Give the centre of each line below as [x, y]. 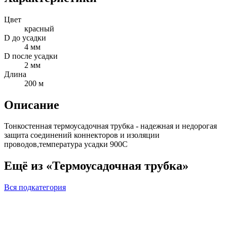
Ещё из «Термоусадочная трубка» [96, 166]
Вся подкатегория [35, 187]
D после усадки [31, 56]
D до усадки [25, 37]
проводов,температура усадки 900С [66, 144]
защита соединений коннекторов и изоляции [82, 135]
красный [39, 28]
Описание [32, 105]
